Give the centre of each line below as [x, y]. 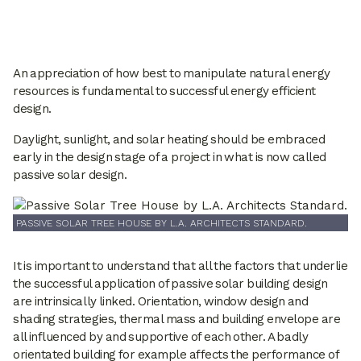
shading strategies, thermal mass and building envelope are [177, 320]
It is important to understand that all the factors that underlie [180, 266]
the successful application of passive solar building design [170, 284]
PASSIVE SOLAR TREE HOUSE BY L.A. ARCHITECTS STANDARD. [162, 223]
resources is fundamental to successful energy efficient [164, 91]
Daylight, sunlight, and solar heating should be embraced [169, 139]
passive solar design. [70, 175]
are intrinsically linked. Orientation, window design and [161, 302]
